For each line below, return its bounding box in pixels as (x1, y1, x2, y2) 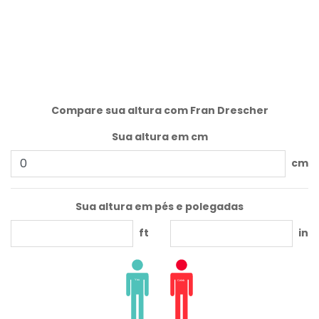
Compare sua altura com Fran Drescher (51, 103, 268, 117)
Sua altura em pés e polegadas (75, 199, 244, 214)
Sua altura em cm (111, 129, 208, 144)
